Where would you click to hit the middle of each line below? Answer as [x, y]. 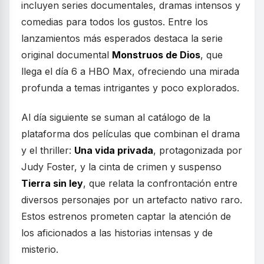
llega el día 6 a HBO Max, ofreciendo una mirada [130, 72]
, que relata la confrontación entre [160, 184]
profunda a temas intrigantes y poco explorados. [130, 88]
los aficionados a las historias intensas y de [117, 233]
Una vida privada [114, 151]
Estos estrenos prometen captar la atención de [126, 217]
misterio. [40, 250]
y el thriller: [48, 151]
